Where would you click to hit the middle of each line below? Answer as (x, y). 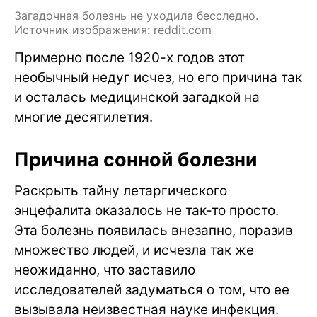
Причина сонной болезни (136, 160)
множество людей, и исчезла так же (134, 250)
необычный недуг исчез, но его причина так (158, 78)
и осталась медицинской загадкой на (137, 98)
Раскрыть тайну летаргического (121, 191)
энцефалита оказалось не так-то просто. (146, 211)
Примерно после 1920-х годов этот (129, 58)
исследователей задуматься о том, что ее (152, 290)
